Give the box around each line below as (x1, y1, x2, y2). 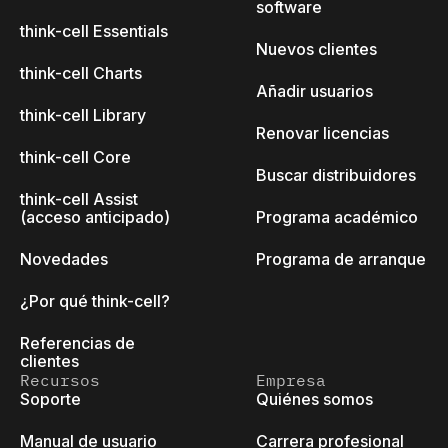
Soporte (20, 389, 81, 409)
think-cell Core (20, 147, 131, 167)
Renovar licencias (256, 123, 389, 143)
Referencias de (20, 333, 135, 353)
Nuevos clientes (256, 39, 377, 59)
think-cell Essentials (20, 21, 168, 41)
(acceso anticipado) (20, 207, 170, 227)
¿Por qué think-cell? (20, 291, 170, 311)
